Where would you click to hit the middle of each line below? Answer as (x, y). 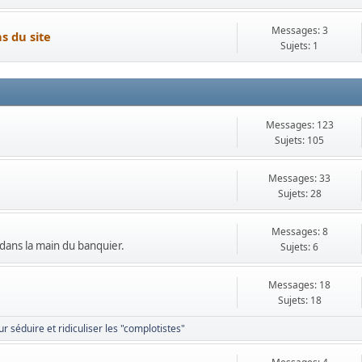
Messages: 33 (299, 178)
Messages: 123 (299, 125)
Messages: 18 (299, 285)
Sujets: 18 (299, 300)
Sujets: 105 (299, 140)
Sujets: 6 (299, 247)
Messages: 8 (299, 232)
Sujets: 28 (299, 194)
